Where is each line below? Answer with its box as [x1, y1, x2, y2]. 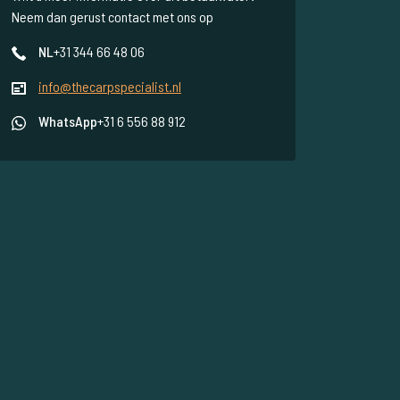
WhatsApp [38, 112, 97, 130]
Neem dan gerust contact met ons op [12, 8, 213, 26]
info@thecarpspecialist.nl [38, 78, 181, 96]
